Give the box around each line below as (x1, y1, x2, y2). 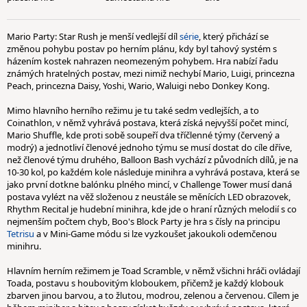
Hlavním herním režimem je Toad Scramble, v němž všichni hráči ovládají (7, 265, 300, 277)
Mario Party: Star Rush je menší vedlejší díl (7, 30, 180, 42)
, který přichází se (199, 30, 269, 42)
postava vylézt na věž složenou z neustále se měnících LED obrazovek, (7, 191, 291, 203)
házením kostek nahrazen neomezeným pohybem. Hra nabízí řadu (7, 55, 278, 67)
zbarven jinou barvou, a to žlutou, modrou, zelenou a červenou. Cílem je (7, 289, 299, 302)
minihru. (7, 240, 41, 252)
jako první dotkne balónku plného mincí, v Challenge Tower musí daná (7, 178, 292, 191)
